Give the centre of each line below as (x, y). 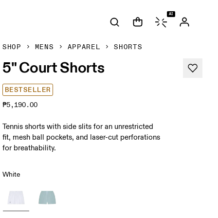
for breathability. (29, 148)
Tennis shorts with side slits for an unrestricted (78, 127)
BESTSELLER (28, 90)
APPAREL (84, 47)
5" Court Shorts (54, 67)
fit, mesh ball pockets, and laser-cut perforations (82, 137)
